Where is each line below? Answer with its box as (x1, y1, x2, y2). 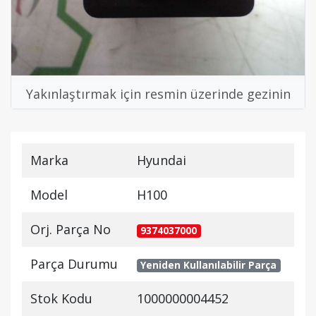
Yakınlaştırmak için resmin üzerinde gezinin (25, 85, 291, 103)
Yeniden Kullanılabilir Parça (140, 259, 277, 272)
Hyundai (137, 152, 186, 169)
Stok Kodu (30, 290, 92, 308)
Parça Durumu (30, 255, 118, 273)
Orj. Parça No (30, 221, 111, 238)
